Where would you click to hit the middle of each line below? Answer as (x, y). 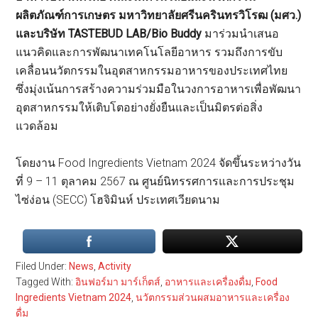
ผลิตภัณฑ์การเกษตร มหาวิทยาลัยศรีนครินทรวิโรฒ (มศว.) (159, 16)
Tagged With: (46, 282)
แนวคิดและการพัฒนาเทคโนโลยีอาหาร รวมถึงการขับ (149, 53)
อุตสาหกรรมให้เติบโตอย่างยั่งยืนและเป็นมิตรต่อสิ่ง (139, 108)
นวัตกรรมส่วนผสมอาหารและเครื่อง (213, 298)
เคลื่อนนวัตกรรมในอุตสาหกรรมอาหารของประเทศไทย (152, 71)
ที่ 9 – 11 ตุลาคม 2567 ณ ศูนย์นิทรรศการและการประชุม (155, 182)
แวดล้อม (37, 126)
